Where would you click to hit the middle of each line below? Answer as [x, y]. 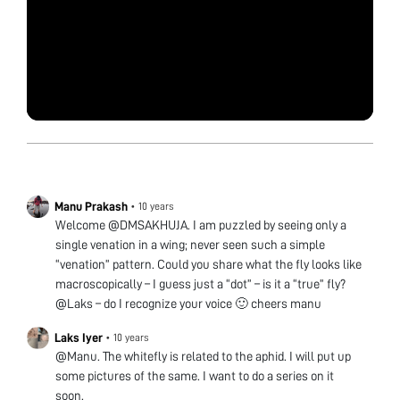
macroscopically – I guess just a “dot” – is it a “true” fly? [200, 283]
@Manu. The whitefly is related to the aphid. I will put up [203, 356]
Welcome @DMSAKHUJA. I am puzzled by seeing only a [201, 225]
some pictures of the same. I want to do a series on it [195, 375]
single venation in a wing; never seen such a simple [190, 244]
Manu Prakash [91, 206]
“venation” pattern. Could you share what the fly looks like [208, 264]
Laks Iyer [79, 337]
